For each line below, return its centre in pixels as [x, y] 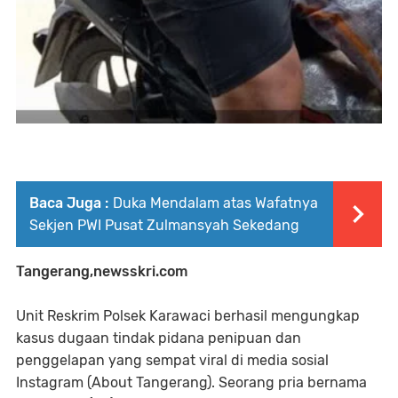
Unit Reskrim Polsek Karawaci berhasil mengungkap [188, 316]
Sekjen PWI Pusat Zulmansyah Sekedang [164, 226]
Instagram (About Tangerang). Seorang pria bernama [191, 383]
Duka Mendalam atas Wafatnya [215, 203]
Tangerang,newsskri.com [102, 272]
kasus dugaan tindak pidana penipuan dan [159, 338]
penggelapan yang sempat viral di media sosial [172, 361]
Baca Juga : [69, 203]
